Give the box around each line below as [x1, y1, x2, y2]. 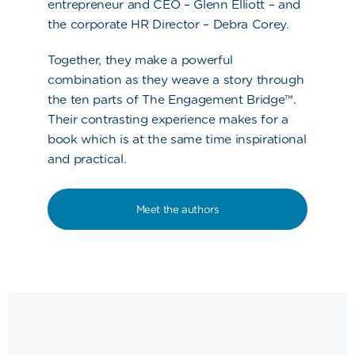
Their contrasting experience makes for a [48, 112, 288, 128]
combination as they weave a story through [48, 72, 304, 88]
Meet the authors [136, 203, 219, 216]
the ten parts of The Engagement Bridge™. [48, 92, 296, 108]
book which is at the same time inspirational [48, 132, 307, 147]
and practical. [48, 151, 127, 167]
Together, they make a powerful [48, 52, 234, 68]
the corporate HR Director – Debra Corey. [48, 17, 289, 32]
